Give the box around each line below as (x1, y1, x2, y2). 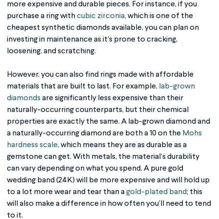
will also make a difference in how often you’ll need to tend (7, 199, 211, 208)
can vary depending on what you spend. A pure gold (7, 164, 183, 173)
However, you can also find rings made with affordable (7, 70, 194, 79)
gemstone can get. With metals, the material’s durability (7, 153, 199, 161)
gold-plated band (126, 188, 187, 196)
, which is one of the (125, 12, 193, 20)
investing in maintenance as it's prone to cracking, (7, 35, 177, 44)
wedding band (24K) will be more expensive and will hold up (7, 176, 210, 184)
